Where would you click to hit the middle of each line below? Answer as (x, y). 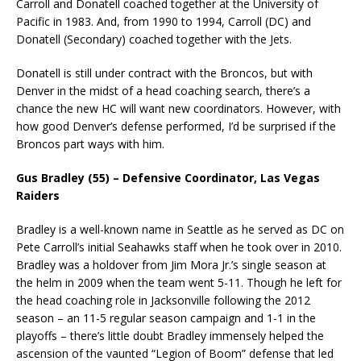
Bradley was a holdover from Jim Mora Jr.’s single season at (171, 265)
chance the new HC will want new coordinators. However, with (178, 109)
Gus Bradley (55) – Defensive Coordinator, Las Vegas (168, 178)
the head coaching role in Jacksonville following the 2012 (163, 301)
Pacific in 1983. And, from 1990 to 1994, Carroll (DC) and (164, 22)
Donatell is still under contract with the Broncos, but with (164, 73)
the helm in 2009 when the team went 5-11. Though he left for (179, 283)
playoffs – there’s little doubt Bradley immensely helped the (170, 336)
